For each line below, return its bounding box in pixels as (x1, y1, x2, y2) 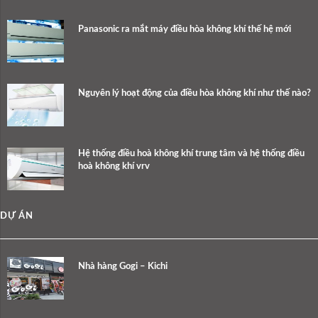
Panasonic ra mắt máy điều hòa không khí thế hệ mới (78, 24, 291, 34)
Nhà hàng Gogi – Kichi (78, 261, 168, 271)
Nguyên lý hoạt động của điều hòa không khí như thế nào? (78, 88, 311, 98)
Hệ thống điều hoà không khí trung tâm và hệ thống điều (78, 148, 305, 158)
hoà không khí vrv (78, 161, 150, 171)
